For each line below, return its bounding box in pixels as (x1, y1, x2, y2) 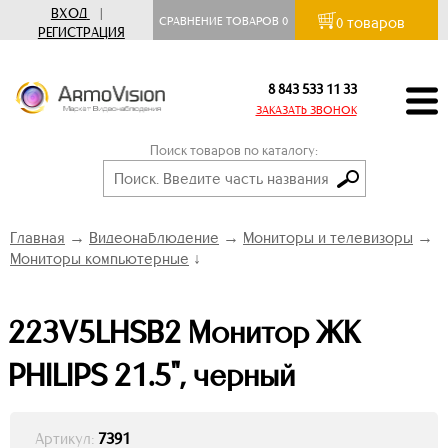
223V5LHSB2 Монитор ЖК (8, 313, 360, 351)
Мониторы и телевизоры (243, 228, 413, 247)
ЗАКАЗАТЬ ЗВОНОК (255, 103, 357, 117)
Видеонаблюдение (89, 228, 219, 247)
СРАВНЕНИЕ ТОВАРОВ (159, 14, 283, 28)
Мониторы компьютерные (10, 249, 189, 268)
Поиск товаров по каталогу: (150, 142, 318, 159)
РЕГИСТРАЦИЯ (37, 24, 125, 41)
